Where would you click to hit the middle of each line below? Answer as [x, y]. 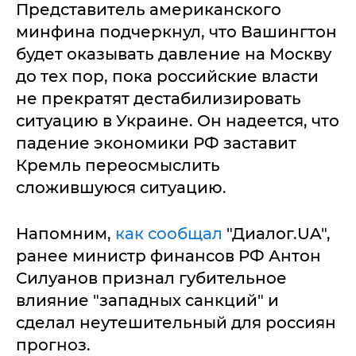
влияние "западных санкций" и [147, 300]
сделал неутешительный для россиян [176, 323]
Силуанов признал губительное [151, 278]
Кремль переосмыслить [118, 165]
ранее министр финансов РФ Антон [168, 256]
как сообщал [169, 234]
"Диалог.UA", [277, 234]
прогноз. [55, 345]
